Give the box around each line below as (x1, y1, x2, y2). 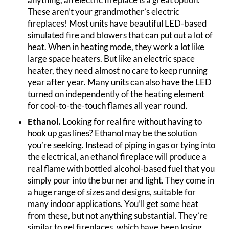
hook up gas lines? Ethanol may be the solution (28, 128, 197, 139)
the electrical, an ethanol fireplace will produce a (28, 152, 207, 163)
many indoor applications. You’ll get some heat (28, 199, 199, 210)
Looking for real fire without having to (61, 117, 202, 127)
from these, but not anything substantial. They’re (28, 211, 208, 221)
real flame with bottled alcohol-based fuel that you (28, 164, 215, 174)
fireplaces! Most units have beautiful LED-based (28, 18, 208, 29)
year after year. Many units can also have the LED (28, 77, 212, 87)
